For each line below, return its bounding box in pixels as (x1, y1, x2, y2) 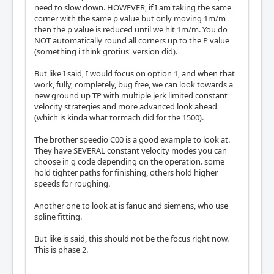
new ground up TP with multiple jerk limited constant (34, 89, 228, 101)
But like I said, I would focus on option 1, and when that (34, 67, 235, 79)
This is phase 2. (34, 243, 88, 255)
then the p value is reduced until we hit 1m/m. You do (34, 23, 228, 35)
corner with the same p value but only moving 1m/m (34, 12, 226, 24)
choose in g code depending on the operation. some (34, 155, 224, 167)
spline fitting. (34, 210, 82, 222)
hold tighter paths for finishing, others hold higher (34, 166, 218, 178)
